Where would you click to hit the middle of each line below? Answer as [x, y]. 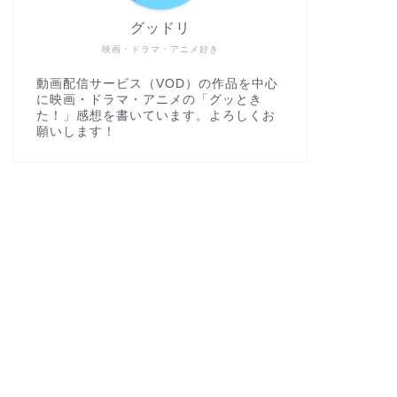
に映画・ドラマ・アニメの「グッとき [149, 100]
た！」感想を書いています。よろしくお [156, 116]
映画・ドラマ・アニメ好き [160, 50]
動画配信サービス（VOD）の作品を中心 [157, 84]
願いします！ [76, 132]
